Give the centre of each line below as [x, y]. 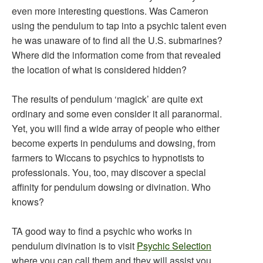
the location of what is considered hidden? [99, 70]
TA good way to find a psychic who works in [102, 231]
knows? [28, 202]
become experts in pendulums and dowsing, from [114, 143]
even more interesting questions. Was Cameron [110, 11]
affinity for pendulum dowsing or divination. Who [111, 187]
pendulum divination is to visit [74, 246]
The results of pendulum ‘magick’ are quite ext [107, 99]
